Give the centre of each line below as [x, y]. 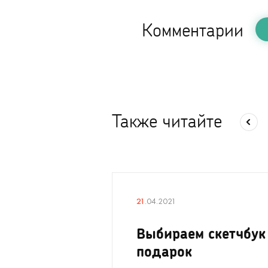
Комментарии [193, 29]
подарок [164, 251]
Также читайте [167, 120]
